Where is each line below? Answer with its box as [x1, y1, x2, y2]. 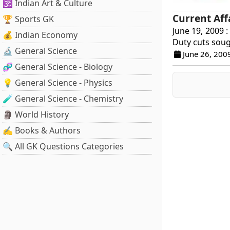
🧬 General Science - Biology [3, 61, 112, 72]
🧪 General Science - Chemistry [3, 93, 123, 104]
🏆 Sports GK [3, 13, 54, 25]
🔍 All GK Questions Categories [3, 141, 124, 152]
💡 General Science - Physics [3, 77, 112, 88]
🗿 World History [3, 109, 69, 120]
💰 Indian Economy [3, 29, 78, 41]
